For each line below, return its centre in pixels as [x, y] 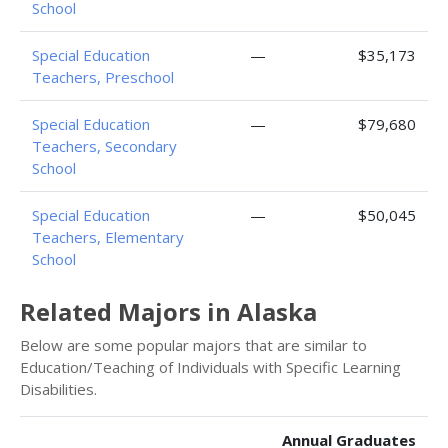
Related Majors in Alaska [168, 311]
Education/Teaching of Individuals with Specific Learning [210, 367]
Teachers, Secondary [104, 146]
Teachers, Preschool [103, 77]
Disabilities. [58, 389]
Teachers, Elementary [108, 237]
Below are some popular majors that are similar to [193, 345]
